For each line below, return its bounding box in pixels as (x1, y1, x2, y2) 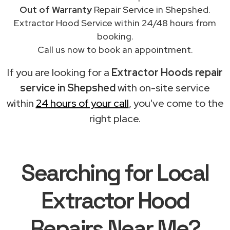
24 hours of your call (35, 96, 129, 110)
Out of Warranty (20, 3, 92, 15)
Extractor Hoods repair (111, 65, 223, 79)
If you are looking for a (7, 65, 111, 79)
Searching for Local (21, 158, 209, 187)
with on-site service (116, 81, 210, 94)
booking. (97, 30, 133, 42)
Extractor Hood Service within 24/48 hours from (14, 16, 216, 29)
